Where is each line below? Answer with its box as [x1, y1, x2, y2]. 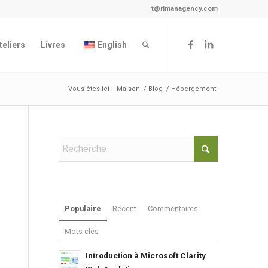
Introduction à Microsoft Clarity [85, 251, 206, 260]
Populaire [64, 204, 101, 213]
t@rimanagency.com [151, 5, 218, 13]
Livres [41, 40, 66, 50]
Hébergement [171, 85, 217, 93]
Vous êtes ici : [68, 85, 114, 93]
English [98, 40, 127, 50]
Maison [117, 85, 141, 93]
